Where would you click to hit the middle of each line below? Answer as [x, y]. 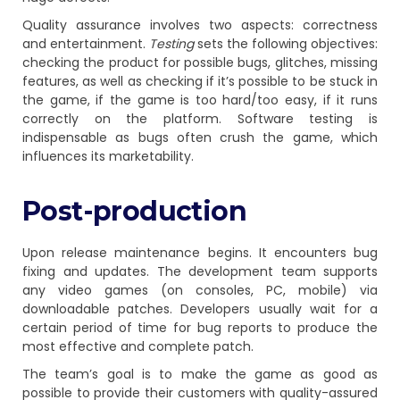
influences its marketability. [108, 157]
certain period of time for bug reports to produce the [200, 328]
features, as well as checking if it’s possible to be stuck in [200, 82]
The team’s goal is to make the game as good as [200, 375]
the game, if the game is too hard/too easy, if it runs [200, 100]
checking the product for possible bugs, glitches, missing [200, 63]
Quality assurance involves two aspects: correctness [200, 25]
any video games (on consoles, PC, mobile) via [200, 291]
